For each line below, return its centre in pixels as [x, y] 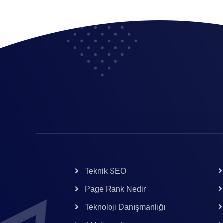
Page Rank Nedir [115, 189]
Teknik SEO [106, 171]
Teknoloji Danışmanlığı [125, 207]
